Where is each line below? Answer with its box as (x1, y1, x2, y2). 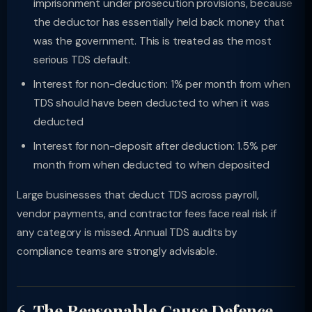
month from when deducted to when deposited (33, 158, 270, 172)
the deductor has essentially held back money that (33, 15, 285, 29)
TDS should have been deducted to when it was (33, 96, 270, 110)
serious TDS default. (33, 53, 130, 67)
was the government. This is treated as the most (33, 34, 272, 48)
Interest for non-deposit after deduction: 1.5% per (33, 139, 278, 153)
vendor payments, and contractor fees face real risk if (17, 207, 276, 221)
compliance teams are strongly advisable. (17, 244, 217, 258)
